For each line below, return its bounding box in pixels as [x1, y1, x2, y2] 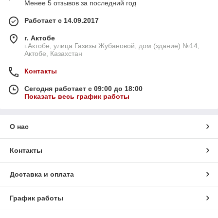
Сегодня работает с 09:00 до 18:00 [24, 85, 143, 93]
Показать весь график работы [24, 92, 129, 101]
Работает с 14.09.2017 [24, 17, 99, 25]
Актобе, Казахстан [24, 50, 82, 58]
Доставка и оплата [10, 170, 74, 179]
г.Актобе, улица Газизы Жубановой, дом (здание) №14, [24, 42, 200, 50]
